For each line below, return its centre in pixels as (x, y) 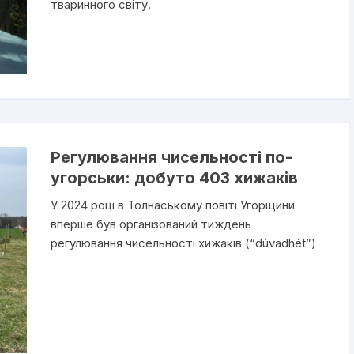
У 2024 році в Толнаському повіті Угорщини (172, 205)
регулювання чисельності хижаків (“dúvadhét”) (183, 243)
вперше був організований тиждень (151, 224)
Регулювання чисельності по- (171, 157)
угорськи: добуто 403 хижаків (174, 177)
